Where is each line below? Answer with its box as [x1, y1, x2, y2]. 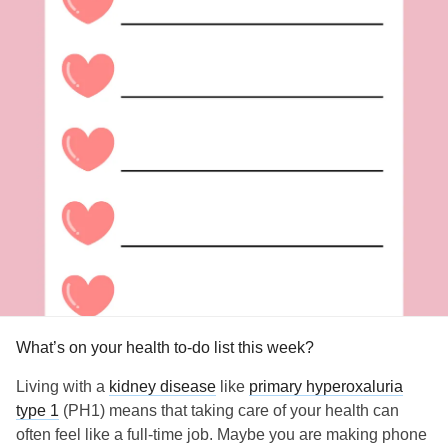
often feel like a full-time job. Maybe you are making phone [16, 426, 427, 443]
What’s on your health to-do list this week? [16, 339, 314, 356]
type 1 [16, 402, 59, 419]
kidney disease [109, 378, 216, 395]
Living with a [16, 378, 109, 395]
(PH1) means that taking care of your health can [59, 402, 399, 419]
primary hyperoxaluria [249, 378, 403, 395]
